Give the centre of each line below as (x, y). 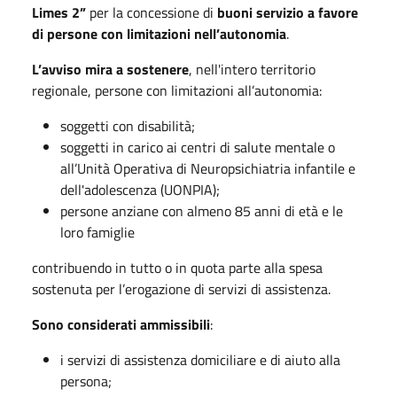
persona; (86, 381)
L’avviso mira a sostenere (110, 69)
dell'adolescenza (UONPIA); (140, 189)
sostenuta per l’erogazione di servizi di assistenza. (181, 288)
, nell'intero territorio (252, 69)
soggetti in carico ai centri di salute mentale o (198, 147)
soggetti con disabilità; (128, 125)
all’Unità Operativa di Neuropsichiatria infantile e (208, 168)
